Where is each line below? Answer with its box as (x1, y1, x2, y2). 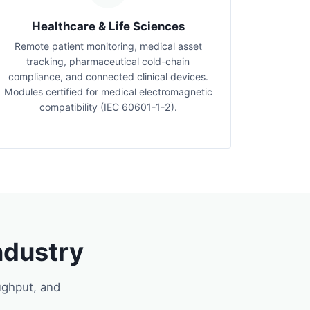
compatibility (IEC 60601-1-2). (39, 101, 177, 113)
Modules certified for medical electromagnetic (3, 86, 212, 98)
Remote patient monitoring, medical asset (14, 40, 202, 52)
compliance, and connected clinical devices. (8, 71, 208, 82)
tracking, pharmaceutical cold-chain (26, 55, 190, 67)
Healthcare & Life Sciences (31, 19, 185, 33)
